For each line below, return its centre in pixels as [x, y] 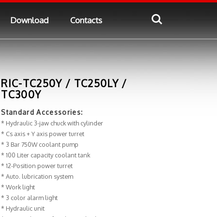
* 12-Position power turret [37, 166]
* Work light [18, 187]
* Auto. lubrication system [37, 177]
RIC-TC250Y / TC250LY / [64, 83]
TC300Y [21, 94]
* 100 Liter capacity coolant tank [46, 155]
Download [29, 20]
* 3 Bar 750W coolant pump [40, 145]
